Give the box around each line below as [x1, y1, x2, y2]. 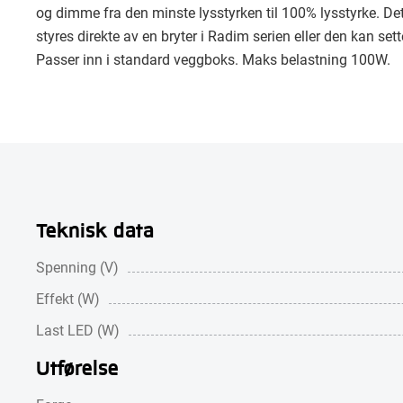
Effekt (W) [36, 289, 100, 308]
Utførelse [36, 354, 119, 381]
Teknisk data [36, 216, 154, 243]
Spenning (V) [36, 257, 119, 276]
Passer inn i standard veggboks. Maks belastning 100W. [36, 49, 390, 68]
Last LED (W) [36, 320, 120, 339]
